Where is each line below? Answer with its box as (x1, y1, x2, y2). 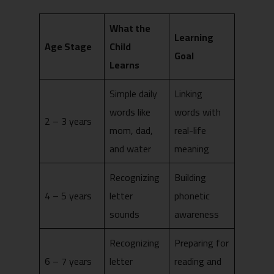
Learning (174, 28, 213, 46)
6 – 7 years (45, 251, 94, 270)
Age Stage (45, 37, 94, 56)
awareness (174, 204, 221, 223)
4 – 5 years (45, 186, 94, 205)
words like (109, 102, 150, 121)
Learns (109, 55, 141, 74)
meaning (174, 139, 212, 158)
